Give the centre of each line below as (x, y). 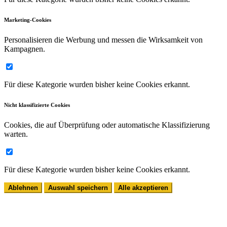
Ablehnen (23, 188)
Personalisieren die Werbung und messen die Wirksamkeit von (103, 40)
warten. (16, 134)
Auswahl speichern (78, 188)
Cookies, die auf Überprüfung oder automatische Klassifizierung (107, 125)
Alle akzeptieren (143, 188)
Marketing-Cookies (28, 20)
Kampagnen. (25, 49)
